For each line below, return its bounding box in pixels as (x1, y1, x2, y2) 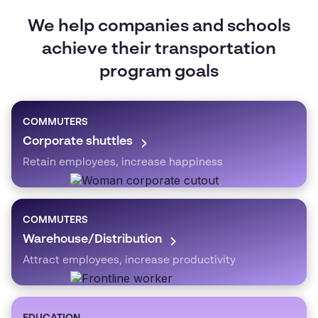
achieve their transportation (42, 41, 276, 58)
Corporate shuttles (23, 136, 133, 148)
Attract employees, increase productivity (23, 255, 236, 265)
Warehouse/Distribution (23, 234, 162, 246)
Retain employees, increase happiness (23, 157, 223, 168)
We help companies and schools (28, 18, 290, 35)
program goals (99, 64, 219, 81)
